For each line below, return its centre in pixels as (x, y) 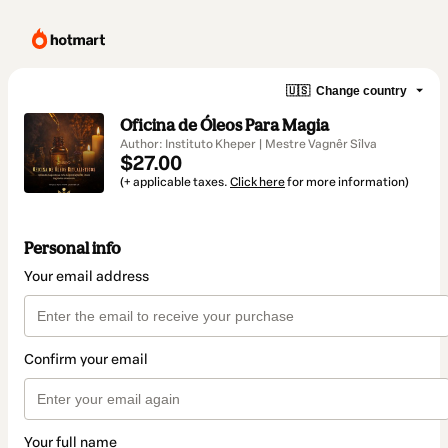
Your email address (86, 277)
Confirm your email (86, 360)
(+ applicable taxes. (175, 182)
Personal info (72, 248)
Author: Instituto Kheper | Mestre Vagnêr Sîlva (248, 144)
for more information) (347, 182)
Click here (257, 182)
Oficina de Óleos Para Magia (224, 125)
